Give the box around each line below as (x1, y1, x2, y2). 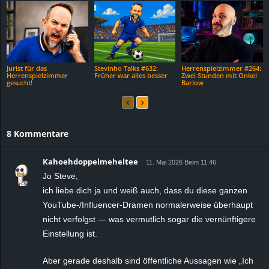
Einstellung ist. (43, 228, 97, 238)
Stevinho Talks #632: (94, 63, 158, 73)
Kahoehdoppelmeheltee (43, 156, 138, 167)
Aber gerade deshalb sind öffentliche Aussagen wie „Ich (43, 255, 253, 265)
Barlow (181, 77, 204, 87)
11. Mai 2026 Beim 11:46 (146, 158, 216, 166)
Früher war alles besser (94, 70, 168, 80)
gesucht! (7, 77, 32, 87)
